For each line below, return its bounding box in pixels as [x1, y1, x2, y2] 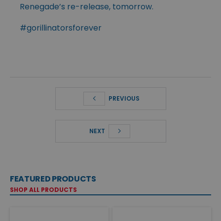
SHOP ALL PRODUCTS [10, 185, 77, 194]
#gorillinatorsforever [20, 22, 102, 34]
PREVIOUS [107, 94, 140, 103]
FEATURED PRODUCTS [10, 173, 96, 184]
